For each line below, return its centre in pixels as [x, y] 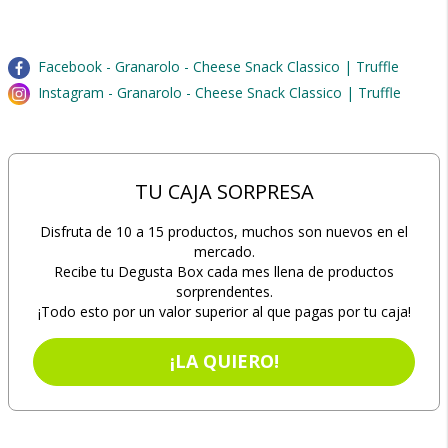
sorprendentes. [224, 291]
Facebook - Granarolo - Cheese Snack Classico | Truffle [218, 66]
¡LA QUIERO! [224, 361]
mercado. [224, 251]
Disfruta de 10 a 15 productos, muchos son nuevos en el [224, 231]
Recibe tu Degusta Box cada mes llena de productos [224, 271]
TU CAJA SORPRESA [224, 191]
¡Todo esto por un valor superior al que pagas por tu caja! [224, 311]
